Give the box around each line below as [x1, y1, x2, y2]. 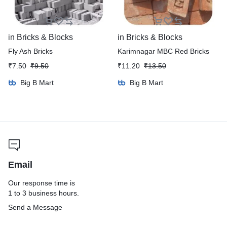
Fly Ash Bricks [8, 47, 53, 56]
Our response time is [8, 179, 75, 187]
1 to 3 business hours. [8, 189, 79, 198]
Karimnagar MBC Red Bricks [118, 47, 209, 56]
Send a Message [8, 203, 62, 212]
